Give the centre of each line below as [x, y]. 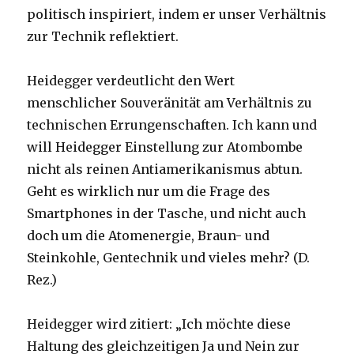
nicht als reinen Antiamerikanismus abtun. [165, 169]
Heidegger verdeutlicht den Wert [131, 80]
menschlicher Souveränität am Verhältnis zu [170, 102]
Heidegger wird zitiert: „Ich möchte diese [159, 324]
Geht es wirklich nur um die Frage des [149, 191]
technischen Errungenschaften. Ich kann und [172, 124]
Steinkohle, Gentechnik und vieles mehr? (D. [169, 257]
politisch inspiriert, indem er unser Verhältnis [177, 14]
